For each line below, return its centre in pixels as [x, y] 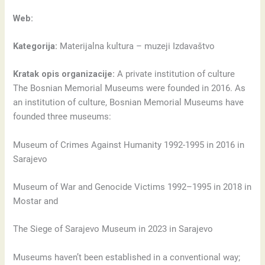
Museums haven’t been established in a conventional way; [127, 257]
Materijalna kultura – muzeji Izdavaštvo [136, 46]
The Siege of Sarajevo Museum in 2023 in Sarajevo [113, 229]
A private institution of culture [175, 74]
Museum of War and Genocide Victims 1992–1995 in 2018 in [132, 187]
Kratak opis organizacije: [64, 74]
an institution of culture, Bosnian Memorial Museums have [129, 103]
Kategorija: [35, 46]
